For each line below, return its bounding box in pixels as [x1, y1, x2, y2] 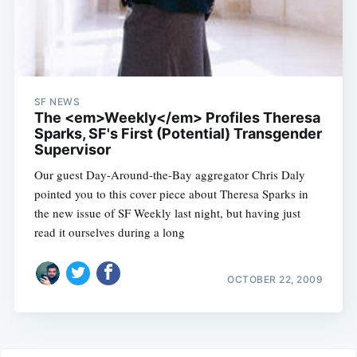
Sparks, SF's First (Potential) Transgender [33, 125, 322, 143]
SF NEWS [33, 96, 80, 108]
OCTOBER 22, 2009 [227, 273, 324, 285]
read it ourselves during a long [33, 224, 185, 241]
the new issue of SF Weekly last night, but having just [33, 205, 300, 222]
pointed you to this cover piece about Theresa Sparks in [33, 186, 308, 202]
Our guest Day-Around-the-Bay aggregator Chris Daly [33, 167, 305, 183]
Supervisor [33, 141, 111, 159]
